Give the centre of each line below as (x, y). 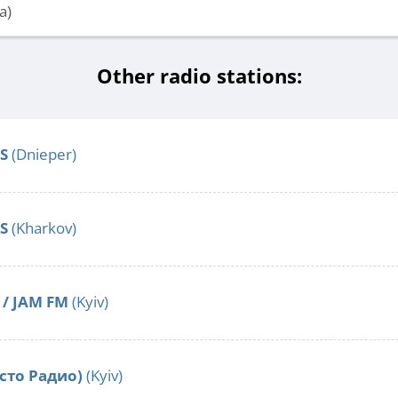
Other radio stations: (199, 76)
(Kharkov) (42, 228)
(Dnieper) (42, 155)
